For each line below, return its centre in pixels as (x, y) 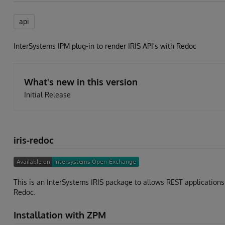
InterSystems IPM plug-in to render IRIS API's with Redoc (105, 46)
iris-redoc (34, 140)
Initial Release (47, 95)
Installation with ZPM (60, 215)
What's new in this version (81, 82)
